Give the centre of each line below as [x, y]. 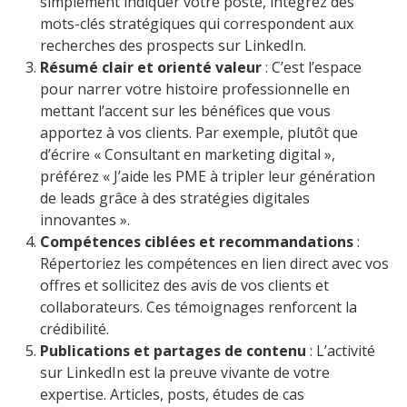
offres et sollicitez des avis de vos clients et [184, 286]
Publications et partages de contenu [173, 351]
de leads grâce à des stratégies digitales [175, 199]
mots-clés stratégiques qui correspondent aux [197, 24]
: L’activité [341, 351]
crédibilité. [74, 329]
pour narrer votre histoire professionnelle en [195, 89]
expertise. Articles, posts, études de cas [172, 395]
